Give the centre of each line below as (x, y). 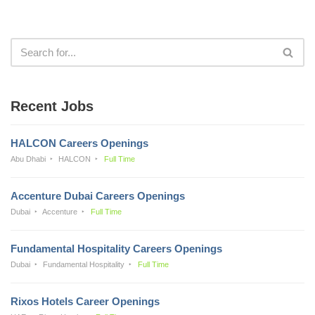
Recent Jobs (52, 106)
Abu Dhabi (28, 159)
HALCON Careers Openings (79, 143)
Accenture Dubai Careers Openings (98, 195)
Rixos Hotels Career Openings (85, 301)
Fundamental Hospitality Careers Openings (116, 248)
